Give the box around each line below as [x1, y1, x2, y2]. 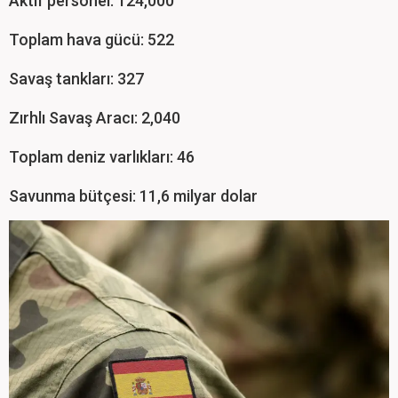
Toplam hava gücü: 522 [9, 30, 174, 50]
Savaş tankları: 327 [9, 69, 144, 89]
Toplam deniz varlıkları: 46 [9, 147, 195, 167]
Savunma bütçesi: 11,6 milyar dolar [9, 187, 258, 206]
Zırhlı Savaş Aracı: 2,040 [9, 108, 180, 128]
